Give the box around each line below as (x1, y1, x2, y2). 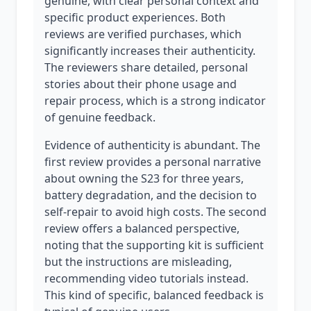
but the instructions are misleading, (44, 254, 232, 269)
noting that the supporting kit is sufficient (44, 237, 264, 253)
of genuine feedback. (44, 110, 155, 125)
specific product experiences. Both (44, 10, 226, 25)
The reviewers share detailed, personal (44, 60, 248, 75)
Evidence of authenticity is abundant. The (44, 137, 260, 153)
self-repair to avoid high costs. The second (44, 204, 267, 219)
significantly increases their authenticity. (44, 43, 255, 58)
